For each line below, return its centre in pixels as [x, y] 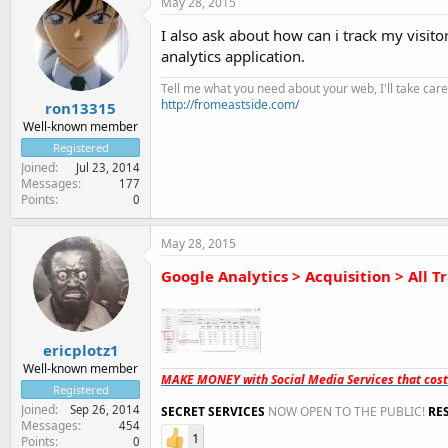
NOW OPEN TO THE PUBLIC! [346, 411]
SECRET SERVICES [213, 411]
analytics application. [233, 55]
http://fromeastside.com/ [230, 104]
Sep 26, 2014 [105, 409]
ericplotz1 [80, 349]
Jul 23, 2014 [108, 167]
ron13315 [80, 108]
